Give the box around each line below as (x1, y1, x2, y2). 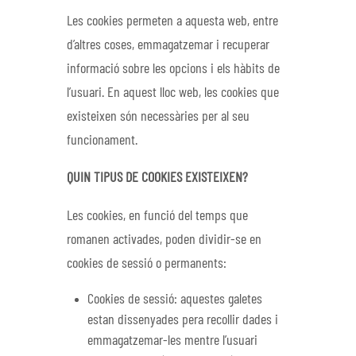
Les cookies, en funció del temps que (67, 208, 248, 223)
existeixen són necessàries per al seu (67, 109, 250, 124)
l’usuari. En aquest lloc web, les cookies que (67, 85, 279, 100)
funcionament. (67, 133, 137, 148)
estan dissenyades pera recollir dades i (87, 313, 279, 328)
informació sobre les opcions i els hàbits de (67, 61, 280, 76)
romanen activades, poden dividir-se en (67, 232, 261, 247)
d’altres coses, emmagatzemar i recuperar (67, 37, 269, 52)
